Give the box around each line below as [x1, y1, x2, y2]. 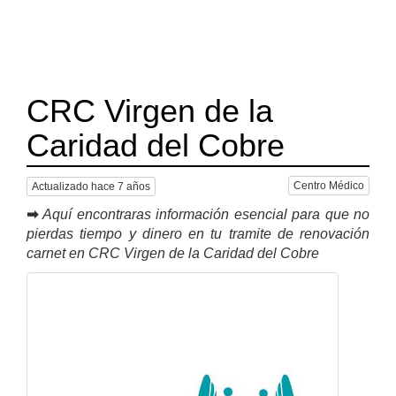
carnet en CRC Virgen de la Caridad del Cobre [27, 245, 319, 261]
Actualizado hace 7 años [32, 179, 150, 193]
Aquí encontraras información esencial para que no [42, 206, 370, 222]
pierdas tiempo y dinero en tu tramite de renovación [27, 225, 369, 241]
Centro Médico [293, 179, 364, 192]
